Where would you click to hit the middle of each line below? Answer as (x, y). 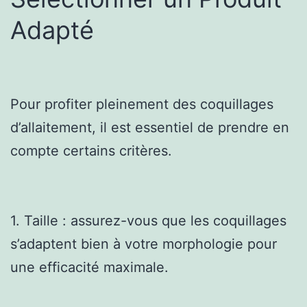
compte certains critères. (91, 150)
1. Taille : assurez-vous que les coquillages (148, 220)
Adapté (52, 30)
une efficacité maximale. (89, 267)
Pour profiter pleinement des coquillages (142, 104)
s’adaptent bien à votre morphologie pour (144, 244)
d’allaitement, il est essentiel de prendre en (150, 127)
